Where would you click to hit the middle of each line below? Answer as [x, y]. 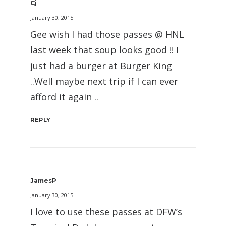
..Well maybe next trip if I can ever [104, 81]
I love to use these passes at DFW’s [106, 212]
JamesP [43, 180]
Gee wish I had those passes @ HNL [107, 34]
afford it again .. [64, 97]
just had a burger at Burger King [101, 66]
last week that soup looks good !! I [104, 50]
